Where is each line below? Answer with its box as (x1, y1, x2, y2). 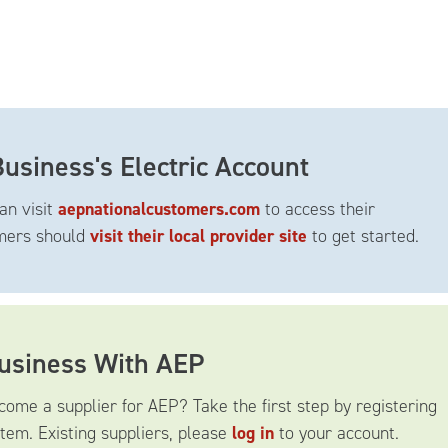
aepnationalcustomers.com (58, 197, 260, 221)
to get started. (307, 224, 419, 248)
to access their (260, 197, 375, 221)
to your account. (274, 421, 399, 445)
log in (232, 421, 274, 445)
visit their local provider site (90, 224, 307, 248)
